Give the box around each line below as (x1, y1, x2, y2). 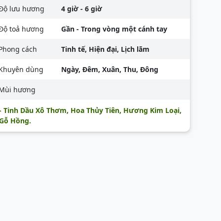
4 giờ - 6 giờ (61, 3, 103, 13)
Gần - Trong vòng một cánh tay (61, 24, 168, 34)
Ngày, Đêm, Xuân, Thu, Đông (61, 64, 159, 74)
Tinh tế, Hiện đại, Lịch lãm (61, 44, 150, 54)
